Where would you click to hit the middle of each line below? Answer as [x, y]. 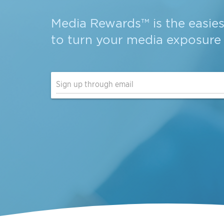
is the [169, 23]
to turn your [89, 40]
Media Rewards [96, 23]
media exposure [174, 40]
